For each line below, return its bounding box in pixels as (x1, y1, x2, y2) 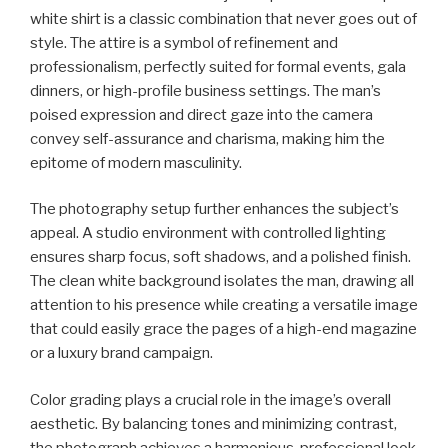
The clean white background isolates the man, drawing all (30, 272, 414, 290)
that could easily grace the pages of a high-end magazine (30, 320, 417, 338)
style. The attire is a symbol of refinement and (30, 33, 338, 52)
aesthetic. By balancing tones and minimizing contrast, (30, 414, 397, 433)
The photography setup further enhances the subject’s (30, 200, 399, 218)
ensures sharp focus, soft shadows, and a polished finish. (30, 248, 411, 266)
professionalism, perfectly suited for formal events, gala (30, 57, 406, 76)
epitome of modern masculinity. (30, 153, 242, 172)
